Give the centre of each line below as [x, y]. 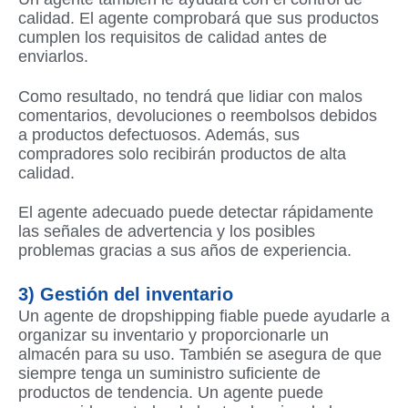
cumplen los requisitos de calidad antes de [173, 38]
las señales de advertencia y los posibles [167, 232]
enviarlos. [53, 57]
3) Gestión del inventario [126, 294]
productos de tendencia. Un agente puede [171, 392]
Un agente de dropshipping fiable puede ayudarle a [204, 316]
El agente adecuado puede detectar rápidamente [196, 213]
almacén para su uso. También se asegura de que [200, 354]
